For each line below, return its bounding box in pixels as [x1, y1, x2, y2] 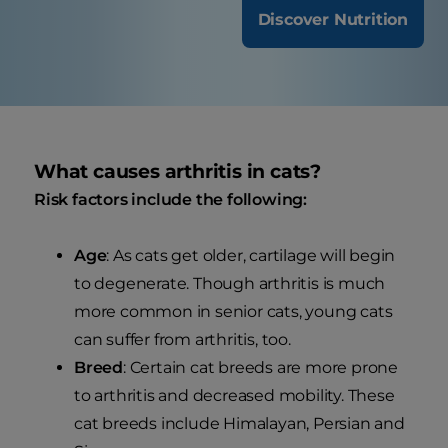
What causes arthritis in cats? [34, 160, 321, 184]
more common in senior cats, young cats [74, 302, 393, 322]
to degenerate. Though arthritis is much [74, 274, 386, 294]
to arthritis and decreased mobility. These [74, 386, 395, 406]
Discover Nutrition [257, 10, 408, 30]
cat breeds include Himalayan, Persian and [74, 414, 405, 434]
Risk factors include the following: [34, 190, 307, 210]
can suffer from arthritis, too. [74, 330, 291, 350]
